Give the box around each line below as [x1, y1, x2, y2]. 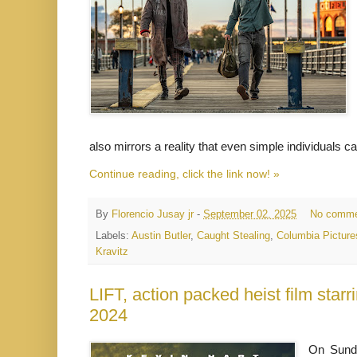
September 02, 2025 [203, 208, 296, 220]
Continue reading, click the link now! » [89, 167, 280, 181]
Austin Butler [131, 229, 190, 241]
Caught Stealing [197, 229, 270, 241]
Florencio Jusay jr [112, 208, 194, 220]
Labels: [96, 229, 131, 241]
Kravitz [96, 245, 128, 257]
